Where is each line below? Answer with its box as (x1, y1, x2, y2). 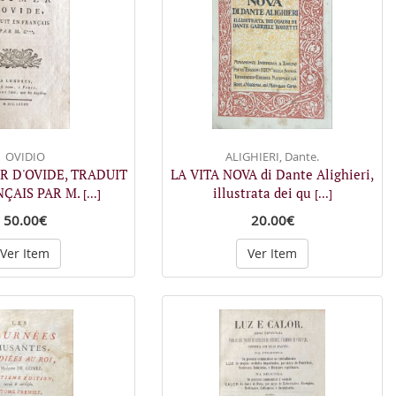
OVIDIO (4, 148, 45, 164)
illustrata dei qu (212, 183, 315, 202)
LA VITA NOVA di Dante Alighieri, (171, 164, 374, 183)
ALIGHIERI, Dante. (225, 148, 319, 164)
